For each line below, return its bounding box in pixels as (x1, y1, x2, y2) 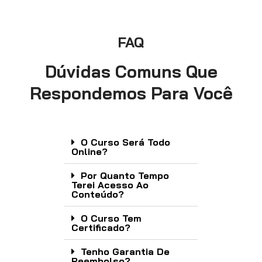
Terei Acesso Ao (71, 178, 149, 191)
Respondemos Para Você (29, 82, 233, 104)
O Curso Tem (81, 212, 142, 224)
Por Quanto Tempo (81, 169, 169, 181)
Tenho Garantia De (81, 245, 170, 257)
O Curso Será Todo (81, 136, 170, 148)
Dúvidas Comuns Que (44, 60, 218, 82)
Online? (71, 145, 108, 157)
